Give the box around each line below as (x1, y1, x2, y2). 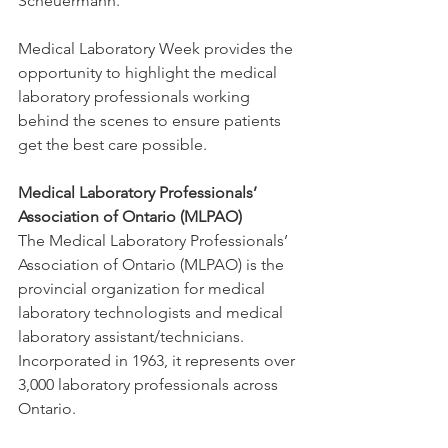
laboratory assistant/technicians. (18, 327, 248, 346)
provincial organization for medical (18, 279, 269, 298)
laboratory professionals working (18, 87, 254, 106)
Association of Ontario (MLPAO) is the (18, 255, 288, 274)
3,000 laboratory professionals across (18, 375, 282, 394)
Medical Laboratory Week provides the (18, 39, 297, 58)
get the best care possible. (18, 135, 207, 154)
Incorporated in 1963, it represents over (18, 351, 299, 370)
